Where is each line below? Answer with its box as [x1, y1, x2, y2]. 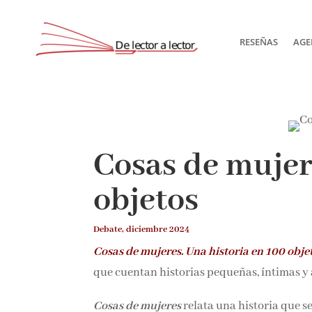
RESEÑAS [239, 35, 278, 48]
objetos [92, 180, 198, 221]
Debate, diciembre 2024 [92, 223, 189, 235]
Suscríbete [199, 81, 297, 108]
